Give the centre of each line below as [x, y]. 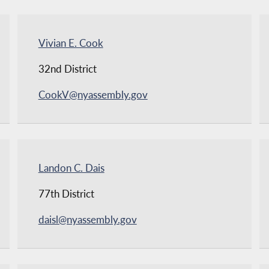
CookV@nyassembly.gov [93, 94]
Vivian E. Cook [71, 43]
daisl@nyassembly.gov [87, 219]
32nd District [67, 68]
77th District [66, 193]
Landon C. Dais [71, 168]
